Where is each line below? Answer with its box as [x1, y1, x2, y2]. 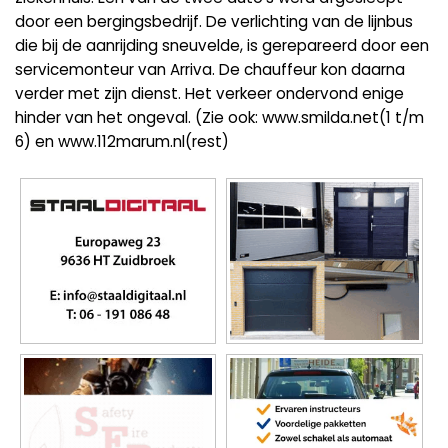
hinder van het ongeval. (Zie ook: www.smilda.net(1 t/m [15, 106, 424, 128]
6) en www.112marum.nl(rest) [15, 130, 229, 152]
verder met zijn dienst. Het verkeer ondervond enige [15, 82, 404, 104]
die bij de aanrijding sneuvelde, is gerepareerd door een [15, 34, 429, 56]
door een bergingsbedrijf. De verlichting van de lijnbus [15, 10, 413, 32]
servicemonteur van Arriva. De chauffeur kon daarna [15, 58, 405, 80]
